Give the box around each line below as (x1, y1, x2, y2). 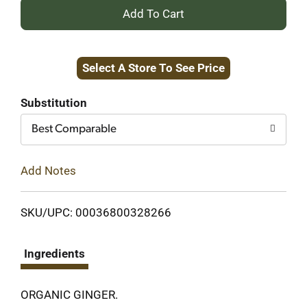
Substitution (21, 96, 87, 110)
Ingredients (24, 246, 85, 260)
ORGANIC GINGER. (21, 287, 118, 302)
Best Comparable (32, 123, 116, 135)
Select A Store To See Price (82, 61, 225, 75)
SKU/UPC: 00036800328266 (21, 205, 171, 219)
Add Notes (21, 163, 76, 177)
